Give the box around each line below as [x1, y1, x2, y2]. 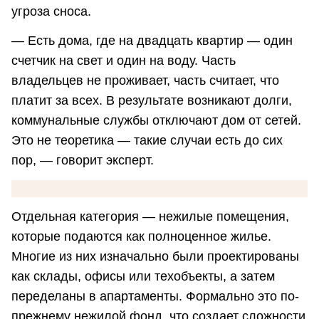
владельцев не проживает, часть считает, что [11, 73, 279, 88]
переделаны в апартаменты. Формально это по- [11, 289, 299, 304]
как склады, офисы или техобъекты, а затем [11, 269, 275, 284]
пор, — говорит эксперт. [11, 153, 154, 168]
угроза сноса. [11, 4, 91, 19]
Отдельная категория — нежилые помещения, [11, 209, 289, 224]
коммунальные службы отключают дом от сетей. [11, 113, 301, 128]
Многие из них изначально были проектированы [11, 249, 299, 264]
